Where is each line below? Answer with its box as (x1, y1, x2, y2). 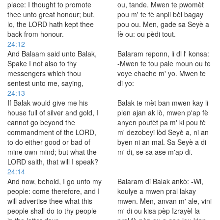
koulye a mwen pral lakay (117, 186, 196, 196)
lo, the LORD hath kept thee (7, 19, 94, 29)
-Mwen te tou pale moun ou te (117, 58, 211, 68)
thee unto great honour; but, (7, 9, 95, 19)
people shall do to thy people (7, 206, 97, 216)
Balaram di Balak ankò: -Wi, (117, 176, 203, 186)
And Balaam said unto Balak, (7, 49, 97, 58)
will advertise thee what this (7, 196, 92, 206)
